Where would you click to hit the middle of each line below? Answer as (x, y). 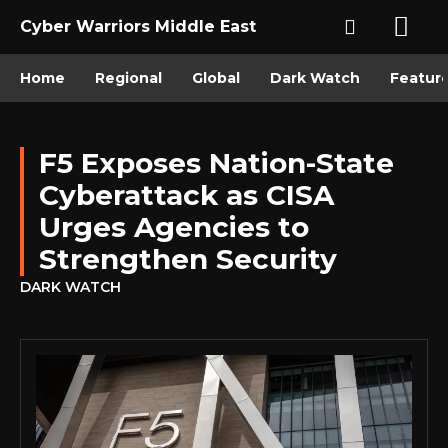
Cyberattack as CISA (186, 195)
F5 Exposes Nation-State (216, 163)
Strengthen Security (188, 259)
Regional (128, 78)
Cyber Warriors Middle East (138, 26)
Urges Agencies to (174, 227)
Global (216, 78)
